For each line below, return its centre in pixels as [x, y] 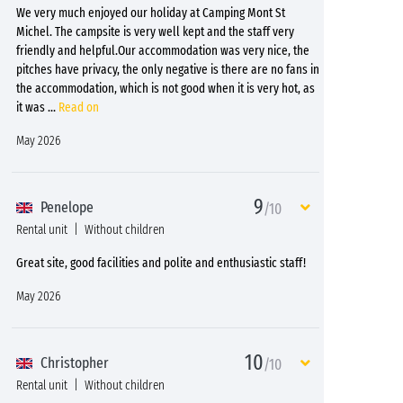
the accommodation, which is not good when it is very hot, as [166, 88]
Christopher [73, 363]
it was [32, 107]
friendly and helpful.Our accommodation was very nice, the [163, 50]
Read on [79, 107]
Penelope [65, 207]
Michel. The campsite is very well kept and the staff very [155, 31]
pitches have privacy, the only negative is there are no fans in [168, 69]
